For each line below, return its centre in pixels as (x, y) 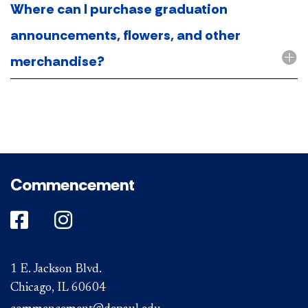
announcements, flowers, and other (125, 35)
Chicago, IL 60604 (58, 288)
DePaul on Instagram (148, 219)
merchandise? (57, 61)
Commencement (73, 184)
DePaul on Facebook (103, 219)
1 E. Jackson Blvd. (56, 269)
